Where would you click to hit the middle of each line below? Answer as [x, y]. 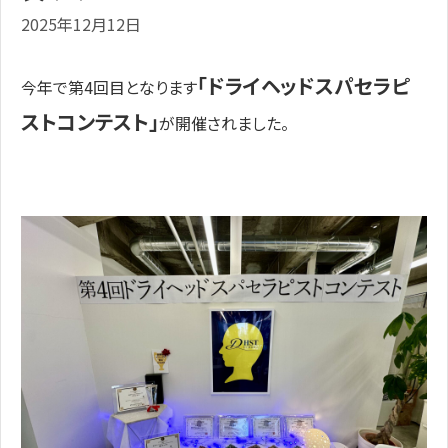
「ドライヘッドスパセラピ [303, 85]
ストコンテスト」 [90, 121]
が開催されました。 [224, 123]
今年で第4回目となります [109, 87]
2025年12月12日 [81, 24]
